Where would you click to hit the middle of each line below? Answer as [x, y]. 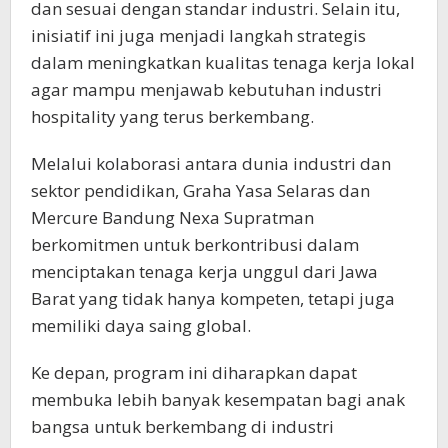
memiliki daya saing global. [141, 325]
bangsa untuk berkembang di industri [182, 426]
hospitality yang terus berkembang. [172, 116]
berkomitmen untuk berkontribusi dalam [195, 244]
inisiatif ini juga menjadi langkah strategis [198, 35]
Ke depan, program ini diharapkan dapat [194, 372]
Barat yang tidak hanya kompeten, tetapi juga [213, 298]
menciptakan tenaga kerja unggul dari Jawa [204, 271]
